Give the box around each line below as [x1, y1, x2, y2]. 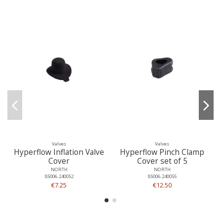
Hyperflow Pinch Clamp [120, 147, 204, 157]
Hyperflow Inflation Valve [14, 147, 104, 157]
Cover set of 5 [137, 155, 187, 166]
